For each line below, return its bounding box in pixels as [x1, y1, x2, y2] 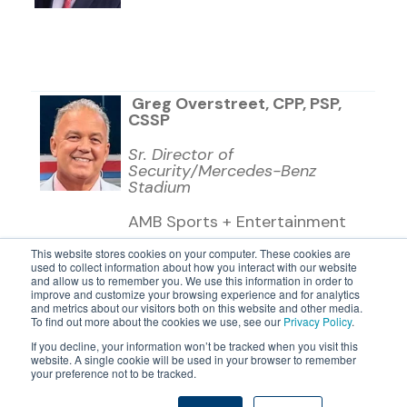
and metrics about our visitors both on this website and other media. [31, 300, 362, 315]
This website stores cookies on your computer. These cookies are [31, 245, 351, 261]
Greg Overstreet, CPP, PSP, [128, 93, 342, 115]
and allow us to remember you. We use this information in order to [31, 273, 353, 288]
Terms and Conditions [144, 390, 263, 405]
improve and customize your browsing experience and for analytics [31, 286, 360, 302]
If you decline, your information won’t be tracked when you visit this [31, 338, 358, 353]
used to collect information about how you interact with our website [31, 259, 357, 274]
